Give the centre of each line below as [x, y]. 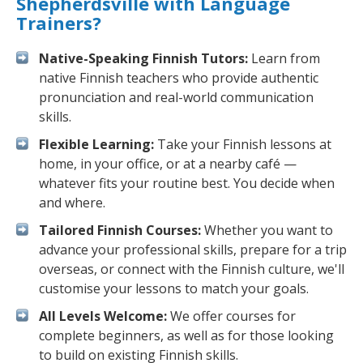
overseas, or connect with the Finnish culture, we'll [192, 269]
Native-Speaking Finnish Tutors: [143, 58]
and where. [72, 203]
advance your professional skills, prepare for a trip [193, 250]
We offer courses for [231, 316]
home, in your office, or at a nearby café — [168, 164]
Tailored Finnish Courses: [120, 230]
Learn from [284, 58]
